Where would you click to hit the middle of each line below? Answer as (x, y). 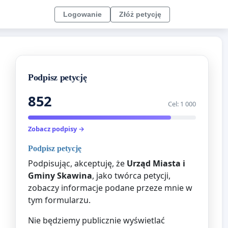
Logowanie (82, 14)
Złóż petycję (140, 14)
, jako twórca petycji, (131, 175)
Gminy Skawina (60, 175)
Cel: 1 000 (182, 104)
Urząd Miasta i (156, 163)
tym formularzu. (59, 200)
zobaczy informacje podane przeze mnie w (110, 188)
